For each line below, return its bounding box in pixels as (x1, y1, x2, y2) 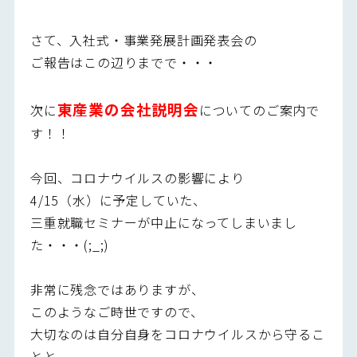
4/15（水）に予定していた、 (29, 190, 206, 210)
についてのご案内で (198, 100, 320, 120)
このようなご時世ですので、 (29, 301, 204, 321)
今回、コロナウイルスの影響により (29, 167, 245, 187)
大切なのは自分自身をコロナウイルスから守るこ (29, 324, 325, 343)
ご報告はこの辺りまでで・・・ (29, 52, 218, 72)
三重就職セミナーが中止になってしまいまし (29, 212, 297, 232)
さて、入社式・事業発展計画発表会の (29, 29, 257, 49)
